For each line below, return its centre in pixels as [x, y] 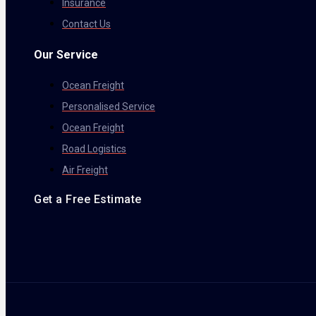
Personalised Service [109, 107]
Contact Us [86, 24]
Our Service [66, 55]
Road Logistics [94, 149]
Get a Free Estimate [88, 200]
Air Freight [85, 170]
